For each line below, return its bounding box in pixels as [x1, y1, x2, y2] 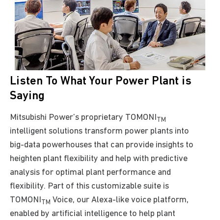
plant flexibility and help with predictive [43, 154, 188, 164]
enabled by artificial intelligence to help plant [10, 209, 175, 219]
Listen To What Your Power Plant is [10, 76, 192, 88]
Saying [10, 90, 45, 103]
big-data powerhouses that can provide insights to [10, 140, 193, 150]
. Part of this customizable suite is [44, 182, 169, 192]
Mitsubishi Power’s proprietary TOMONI [10, 113, 157, 123]
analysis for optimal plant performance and [10, 168, 171, 178]
